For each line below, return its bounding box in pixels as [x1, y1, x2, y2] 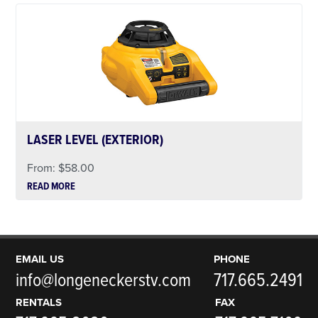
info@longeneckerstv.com [16, 268, 192, 293]
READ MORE [27, 180, 76, 194]
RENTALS [16, 295, 62, 309]
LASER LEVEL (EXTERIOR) [27, 131, 164, 149]
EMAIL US [16, 252, 65, 265]
